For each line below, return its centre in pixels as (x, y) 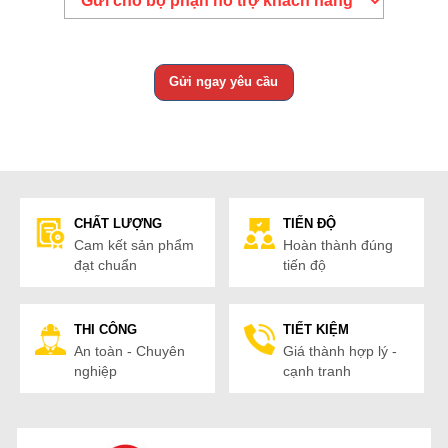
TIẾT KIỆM (315, 329)
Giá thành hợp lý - (339, 350)
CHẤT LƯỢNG (117, 223)
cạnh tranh (316, 370)
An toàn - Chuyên (129, 350)
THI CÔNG (105, 329)
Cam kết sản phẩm (133, 244)
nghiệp (95, 370)
